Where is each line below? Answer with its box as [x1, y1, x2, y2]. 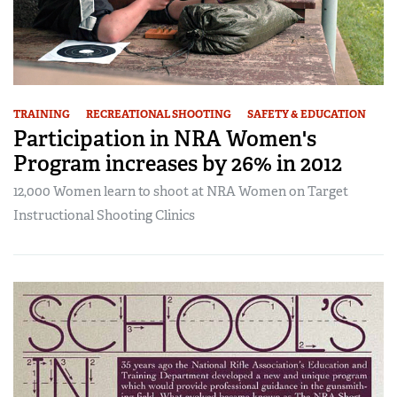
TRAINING [13, 106, 70, 121]
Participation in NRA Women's [13, 124, 316, 152]
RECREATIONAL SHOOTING [86, 106, 231, 121]
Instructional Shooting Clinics [13, 206, 195, 224]
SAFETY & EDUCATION [247, 106, 366, 121]
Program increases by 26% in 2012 [13, 149, 342, 177]
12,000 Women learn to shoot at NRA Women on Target [13, 182, 348, 200]
